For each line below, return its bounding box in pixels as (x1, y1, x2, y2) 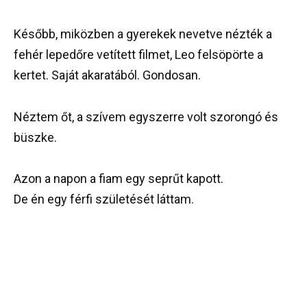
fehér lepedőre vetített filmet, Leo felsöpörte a (14, 47, 263, 62)
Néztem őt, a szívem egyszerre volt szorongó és (14, 109, 278, 124)
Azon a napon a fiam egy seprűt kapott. (14, 171, 223, 186)
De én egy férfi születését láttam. (14, 192, 194, 207)
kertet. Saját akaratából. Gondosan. (14, 68, 201, 83)
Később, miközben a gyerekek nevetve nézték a (14, 27, 272, 42)
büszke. (14, 130, 57, 145)
